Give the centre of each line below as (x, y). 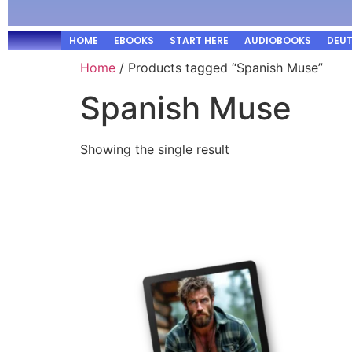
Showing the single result (155, 149)
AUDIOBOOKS (278, 40)
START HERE (199, 40)
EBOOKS (134, 40)
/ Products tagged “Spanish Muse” (219, 68)
